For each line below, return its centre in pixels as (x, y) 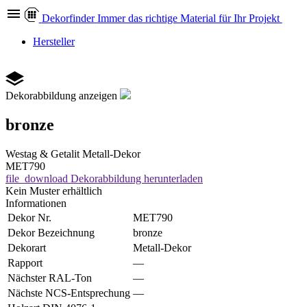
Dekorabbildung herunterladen (137, 178)
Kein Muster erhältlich (54, 191)
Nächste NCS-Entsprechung (69, 293)
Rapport (25, 262)
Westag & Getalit (42, 153)
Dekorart (27, 247)
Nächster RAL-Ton (50, 278)
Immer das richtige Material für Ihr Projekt (188, 18)
